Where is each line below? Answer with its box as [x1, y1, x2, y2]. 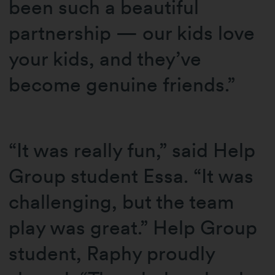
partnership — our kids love [9, 21, 255, 45]
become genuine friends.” [9, 72, 236, 97]
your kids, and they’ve [9, 47, 202, 71]
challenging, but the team [9, 189, 234, 214]
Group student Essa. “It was [9, 163, 254, 188]
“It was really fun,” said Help [9, 137, 256, 162]
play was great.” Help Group [9, 215, 258, 239]
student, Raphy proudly [9, 241, 215, 265]
